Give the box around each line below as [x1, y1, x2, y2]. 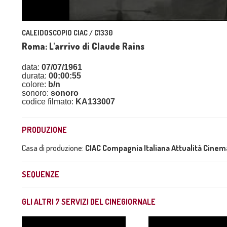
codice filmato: [22, 97, 75, 106]
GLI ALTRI [22, 197, 55, 207]
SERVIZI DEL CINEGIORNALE [60, 197, 156, 207]
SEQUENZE [22, 169, 59, 179]
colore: [22, 80, 48, 89]
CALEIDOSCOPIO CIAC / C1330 [22, 28, 112, 37]
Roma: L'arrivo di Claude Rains [22, 41, 144, 52]
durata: [22, 71, 49, 80]
